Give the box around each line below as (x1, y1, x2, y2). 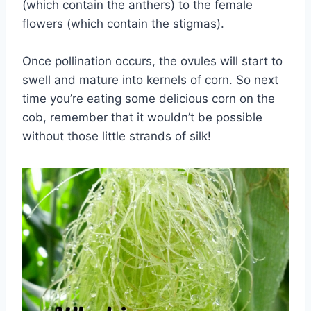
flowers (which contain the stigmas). (22, 17, 224, 31)
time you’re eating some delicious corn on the (22, 92, 275, 106)
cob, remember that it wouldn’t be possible (22, 110, 262, 125)
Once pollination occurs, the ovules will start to (22, 54, 283, 69)
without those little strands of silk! (22, 129, 211, 144)
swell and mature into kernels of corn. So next (22, 73, 278, 87)
